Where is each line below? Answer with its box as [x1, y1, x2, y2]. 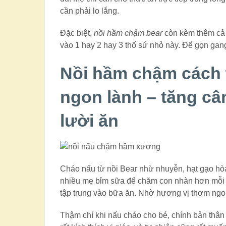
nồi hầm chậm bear [94, 29, 163, 38]
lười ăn [60, 111, 119, 131]
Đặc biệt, [60, 29, 94, 38]
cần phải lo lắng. [60, 7, 120, 16]
